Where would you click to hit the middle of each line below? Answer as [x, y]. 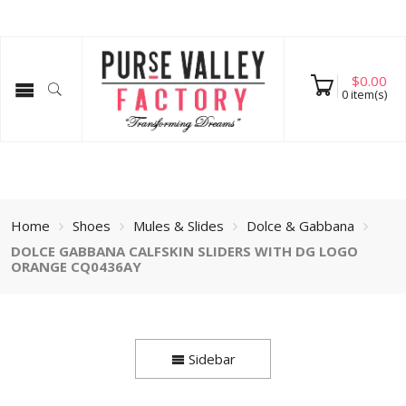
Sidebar [210, 359]
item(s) [367, 94]
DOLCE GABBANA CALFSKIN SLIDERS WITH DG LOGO [184, 251]
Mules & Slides [178, 226]
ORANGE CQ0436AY [76, 266]
